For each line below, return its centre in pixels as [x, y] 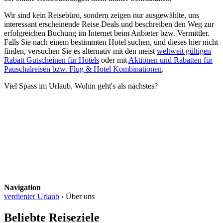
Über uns [80, 196]
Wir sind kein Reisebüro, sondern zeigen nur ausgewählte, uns [102, 15]
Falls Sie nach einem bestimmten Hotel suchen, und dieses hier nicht [111, 42]
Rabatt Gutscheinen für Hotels [52, 60]
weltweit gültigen [184, 51]
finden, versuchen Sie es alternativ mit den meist [80, 51]
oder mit [114, 60]
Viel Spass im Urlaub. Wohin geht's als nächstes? [81, 86]
